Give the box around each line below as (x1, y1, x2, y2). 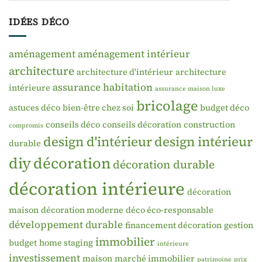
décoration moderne (41, 204, 123, 216)
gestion (224, 219, 253, 232)
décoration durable (113, 157, 215, 173)
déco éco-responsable (126, 204, 213, 216)
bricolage (136, 96, 198, 116)
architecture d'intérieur (77, 66, 173, 78)
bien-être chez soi (63, 102, 134, 114)
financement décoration (125, 219, 222, 232)
